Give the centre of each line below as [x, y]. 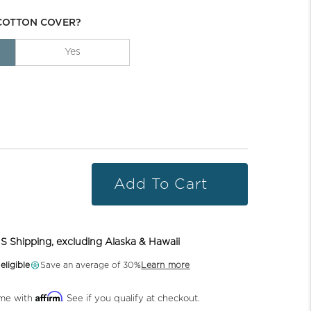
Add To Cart [161, 184]
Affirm [48, 296]
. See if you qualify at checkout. [131, 299]
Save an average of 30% [91, 265]
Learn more [166, 265]
